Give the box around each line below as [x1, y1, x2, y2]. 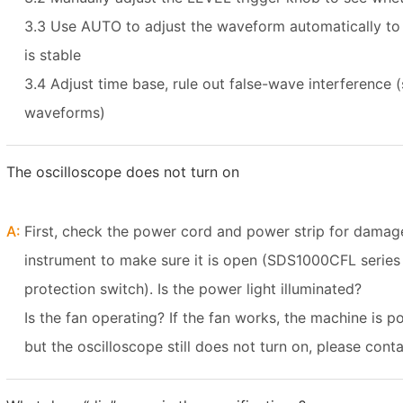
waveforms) [24, 103, 105, 121]
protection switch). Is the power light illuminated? [24, 280, 362, 298]
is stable [24, 46, 81, 64]
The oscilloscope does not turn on [6, 163, 239, 181]
